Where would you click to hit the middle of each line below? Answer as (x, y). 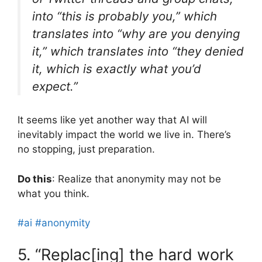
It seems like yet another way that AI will (112, 120)
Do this (35, 179)
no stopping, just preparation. (86, 149)
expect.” (55, 86)
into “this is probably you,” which (125, 16)
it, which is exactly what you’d (117, 68)
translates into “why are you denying (136, 33)
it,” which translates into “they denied (138, 51)
